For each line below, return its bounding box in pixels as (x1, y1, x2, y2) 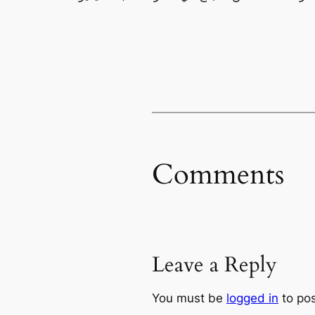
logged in (226, 291, 278, 306)
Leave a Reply (152, 250, 277, 279)
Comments (152, 155, 284, 194)
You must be (152, 291, 226, 306)
